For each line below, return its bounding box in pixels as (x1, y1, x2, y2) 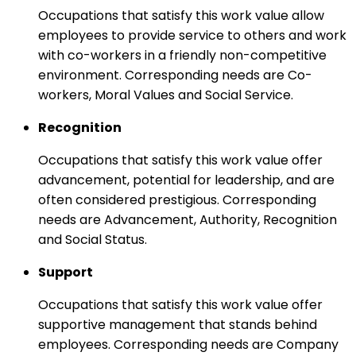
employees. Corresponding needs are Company (38, 335, 339, 354)
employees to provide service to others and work (38, 25, 346, 44)
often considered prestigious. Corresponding (38, 190, 316, 209)
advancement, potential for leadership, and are (38, 170, 335, 189)
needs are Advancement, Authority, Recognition (38, 210, 337, 229)
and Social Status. (38, 230, 147, 249)
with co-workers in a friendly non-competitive (38, 45, 327, 64)
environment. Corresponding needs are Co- (38, 65, 312, 84)
